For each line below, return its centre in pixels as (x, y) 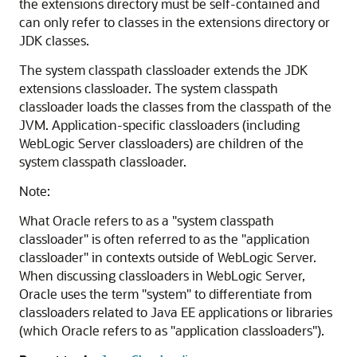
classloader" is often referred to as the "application (165, 239)
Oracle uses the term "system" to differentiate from (165, 294)
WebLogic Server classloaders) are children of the (161, 143)
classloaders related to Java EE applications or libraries (176, 312)
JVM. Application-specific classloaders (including (159, 125)
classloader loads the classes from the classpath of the (175, 106)
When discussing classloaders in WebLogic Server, (162, 275)
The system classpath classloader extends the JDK (163, 70)
